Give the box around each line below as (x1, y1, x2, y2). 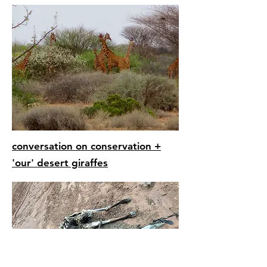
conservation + (91, 140, 161, 152)
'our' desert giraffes (12, 157, 108, 169)
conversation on (12, 140, 91, 152)
